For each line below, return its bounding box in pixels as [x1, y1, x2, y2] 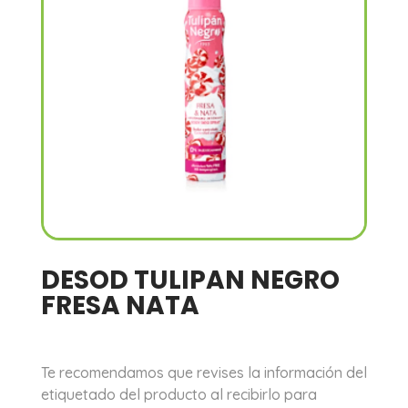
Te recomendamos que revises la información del [40, 362, 367, 382]
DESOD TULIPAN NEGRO [40, 262, 340, 299]
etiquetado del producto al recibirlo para [40, 384, 317, 403]
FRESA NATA [40, 288, 199, 324]
